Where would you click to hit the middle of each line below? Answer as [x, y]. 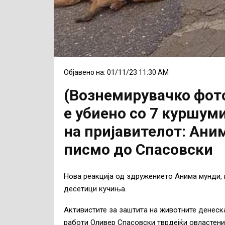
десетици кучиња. [95, 189]
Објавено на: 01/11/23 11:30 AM [116, 73]
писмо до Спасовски [138, 150]
